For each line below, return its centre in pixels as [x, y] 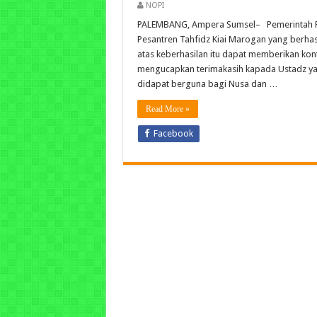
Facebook [173, 133]
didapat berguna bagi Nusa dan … [207, 84]
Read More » [167, 109]
